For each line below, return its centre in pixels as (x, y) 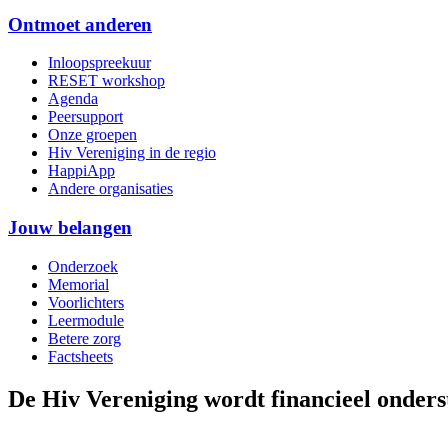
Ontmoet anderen (80, 24)
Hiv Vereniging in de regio (132, 153)
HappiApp (81, 171)
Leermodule (86, 320)
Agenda (73, 99)
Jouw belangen (70, 228)
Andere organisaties (110, 189)
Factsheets (80, 356)
